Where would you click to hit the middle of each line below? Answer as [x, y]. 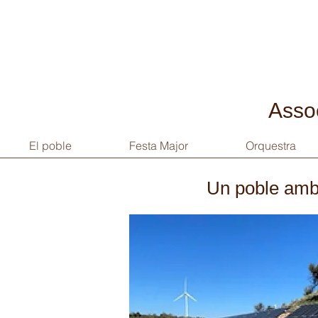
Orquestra [270, 146]
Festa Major [158, 146]
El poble [50, 146]
